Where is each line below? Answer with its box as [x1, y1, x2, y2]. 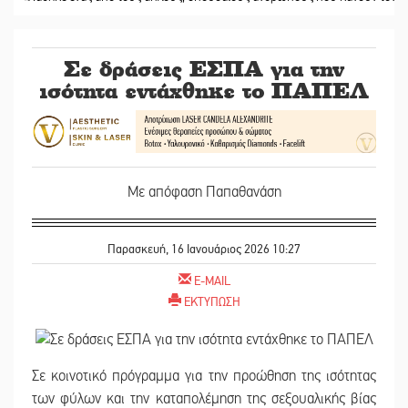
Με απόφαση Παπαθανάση [127, 182, 281, 201]
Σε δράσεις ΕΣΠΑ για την [64, 56, 344, 82]
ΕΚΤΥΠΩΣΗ [183, 293, 240, 310]
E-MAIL [193, 272, 230, 289]
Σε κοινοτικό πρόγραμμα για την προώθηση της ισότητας [32, 367, 376, 386]
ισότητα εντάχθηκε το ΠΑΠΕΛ [39, 77, 369, 104]
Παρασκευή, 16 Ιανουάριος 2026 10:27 [107, 240, 301, 257]
